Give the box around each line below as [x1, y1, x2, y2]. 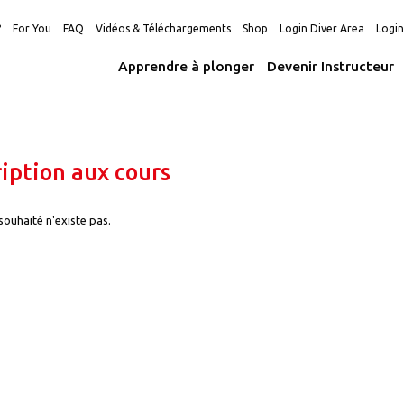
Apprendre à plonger [118, 58, 255, 74]
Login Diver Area [279, 23, 364, 35]
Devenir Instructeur [267, 58, 395, 74]
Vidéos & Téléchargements [95, 23, 231, 35]
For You [12, 23, 51, 35]
